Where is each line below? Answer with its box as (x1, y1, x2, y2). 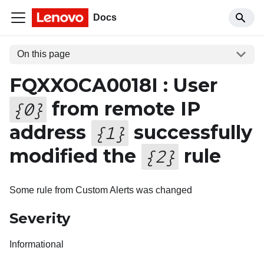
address (9, 120, 91, 144)
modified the (9, 144, 141, 167)
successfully (128, 120, 252, 144)
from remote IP (46, 97, 200, 120)
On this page (16, 49, 70, 60)
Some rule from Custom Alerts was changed (9, 184, 192, 195)
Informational (9, 239, 64, 249)
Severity (9, 209, 70, 227)
